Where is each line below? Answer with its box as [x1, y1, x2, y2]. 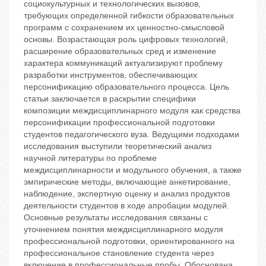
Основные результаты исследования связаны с [24, 213, 208, 223]
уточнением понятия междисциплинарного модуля [24, 224, 223, 235]
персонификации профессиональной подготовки [24, 118, 215, 128]
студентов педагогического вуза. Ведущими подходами [24, 129, 239, 140]
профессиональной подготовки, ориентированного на [24, 236, 235, 246]
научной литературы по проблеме [24, 153, 157, 163]
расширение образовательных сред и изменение [24, 46, 216, 56]
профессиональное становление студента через [24, 248, 214, 258]
